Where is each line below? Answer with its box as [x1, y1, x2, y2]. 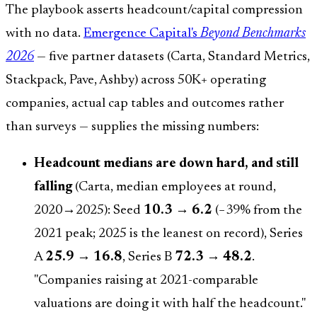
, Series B [122, 250, 175, 265]
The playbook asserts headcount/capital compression [6, 4, 303, 18]
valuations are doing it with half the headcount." [34, 297, 306, 311]
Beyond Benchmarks [200, 27, 306, 41]
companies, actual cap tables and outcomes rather [6, 97, 284, 111]
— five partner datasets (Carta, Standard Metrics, [34, 50, 310, 64]
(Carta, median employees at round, [72, 180, 276, 195]
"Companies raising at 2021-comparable [34, 274, 258, 288]
